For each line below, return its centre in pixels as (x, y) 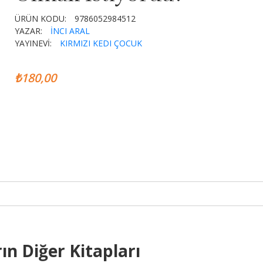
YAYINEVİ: (33, 43)
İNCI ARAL (70, 31)
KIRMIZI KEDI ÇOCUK (101, 43)
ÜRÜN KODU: (41, 18)
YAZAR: (29, 31)
